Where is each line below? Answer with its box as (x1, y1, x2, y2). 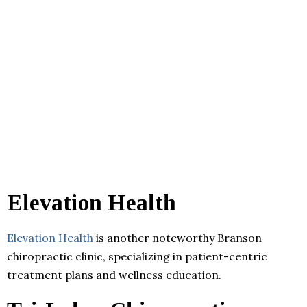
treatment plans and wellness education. (7, 267, 221, 282)
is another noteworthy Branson (93, 230, 262, 245)
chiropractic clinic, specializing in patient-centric (7, 249, 267, 263)
